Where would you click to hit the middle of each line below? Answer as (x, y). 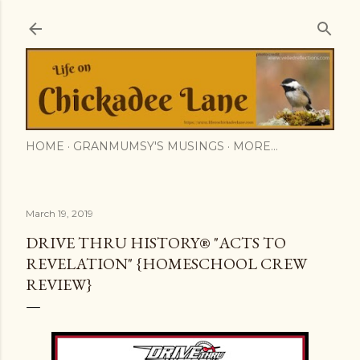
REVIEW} (59, 284)
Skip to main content (281, 20)
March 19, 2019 (59, 213)
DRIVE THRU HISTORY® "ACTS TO (156, 242)
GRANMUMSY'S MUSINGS (149, 146)
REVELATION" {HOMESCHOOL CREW (166, 263)
